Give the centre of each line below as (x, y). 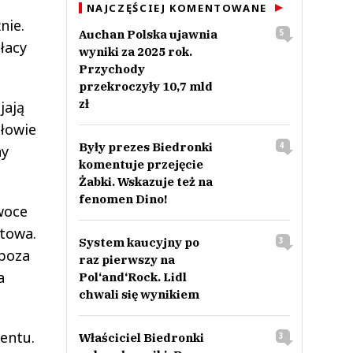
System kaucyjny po (139, 242)
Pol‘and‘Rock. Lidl (132, 277)
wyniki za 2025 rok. (135, 52)
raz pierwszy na (126, 260)
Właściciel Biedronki (141, 338)
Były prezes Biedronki (145, 147)
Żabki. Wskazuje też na (145, 182)
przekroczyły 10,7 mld (145, 86)
